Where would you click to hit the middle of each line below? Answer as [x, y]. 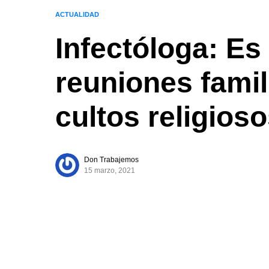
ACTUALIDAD [77, 14]
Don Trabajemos [111, 160]
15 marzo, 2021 [110, 171]
